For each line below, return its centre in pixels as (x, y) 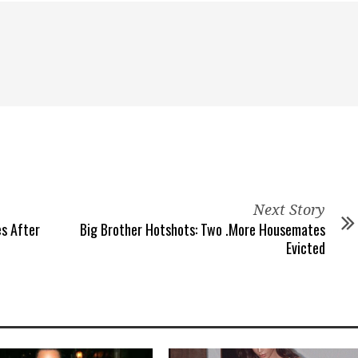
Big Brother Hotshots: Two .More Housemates (203, 229)
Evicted (306, 248)
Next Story (289, 210)
